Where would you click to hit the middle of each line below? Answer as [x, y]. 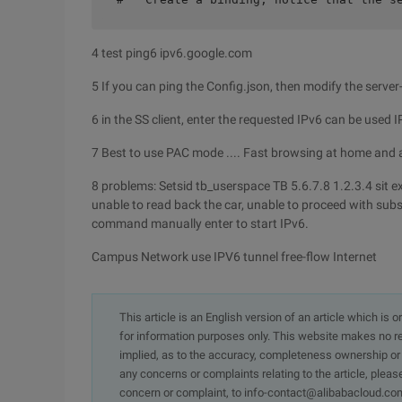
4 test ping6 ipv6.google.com [172, 53]
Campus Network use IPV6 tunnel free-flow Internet [234, 257]
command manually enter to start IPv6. [200, 223]
